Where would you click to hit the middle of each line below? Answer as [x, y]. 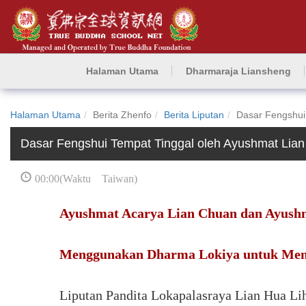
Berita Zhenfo [122, 115]
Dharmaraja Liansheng [238, 71]
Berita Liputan [194, 115]
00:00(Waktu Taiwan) [86, 177]
